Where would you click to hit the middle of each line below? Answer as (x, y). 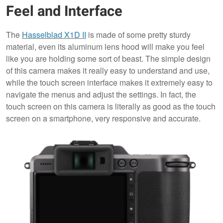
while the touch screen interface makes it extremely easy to (109, 83)
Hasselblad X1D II (54, 35)
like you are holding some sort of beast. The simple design (108, 59)
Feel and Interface (64, 12)
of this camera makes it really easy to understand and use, (108, 71)
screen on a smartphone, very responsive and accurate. (103, 118)
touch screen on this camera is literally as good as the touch (111, 107)
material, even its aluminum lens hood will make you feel (105, 47)
